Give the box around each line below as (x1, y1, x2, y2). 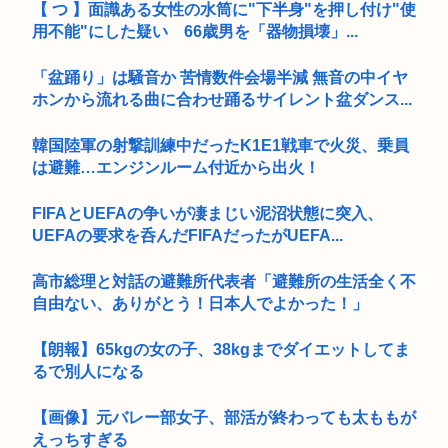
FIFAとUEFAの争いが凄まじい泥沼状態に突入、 (32, 204, 383, 222)
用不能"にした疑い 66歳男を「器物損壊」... (32, 22, 358, 40)
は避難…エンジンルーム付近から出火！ (32, 158, 320, 176)
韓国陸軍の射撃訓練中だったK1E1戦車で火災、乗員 (32, 136, 409, 154)
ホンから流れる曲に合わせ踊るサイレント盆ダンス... (32, 90, 412, 108)
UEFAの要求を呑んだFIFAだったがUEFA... (32, 226, 343, 244)
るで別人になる (32, 362, 144, 380)
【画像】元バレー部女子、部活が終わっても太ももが (32, 408, 416, 426)
